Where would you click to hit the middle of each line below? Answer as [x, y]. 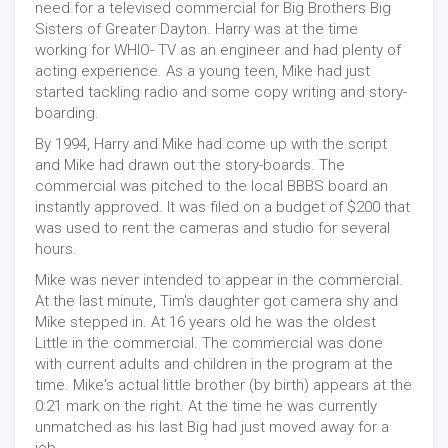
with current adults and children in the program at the [214, 364]
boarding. [67, 113]
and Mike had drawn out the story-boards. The [190, 165]
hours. [56, 249]
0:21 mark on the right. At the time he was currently [206, 406]
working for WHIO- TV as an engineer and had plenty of [218, 50]
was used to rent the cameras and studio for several [212, 228]
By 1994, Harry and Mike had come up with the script [211, 144]
